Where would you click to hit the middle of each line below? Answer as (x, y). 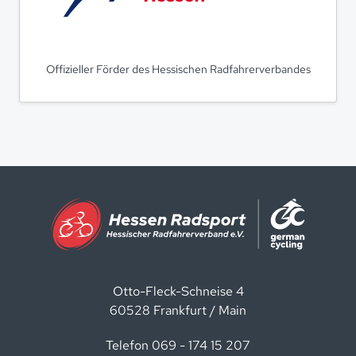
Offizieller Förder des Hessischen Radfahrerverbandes (178, 69)
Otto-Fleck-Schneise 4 (178, 291)
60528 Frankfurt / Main (178, 310)
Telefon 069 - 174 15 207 (178, 345)
